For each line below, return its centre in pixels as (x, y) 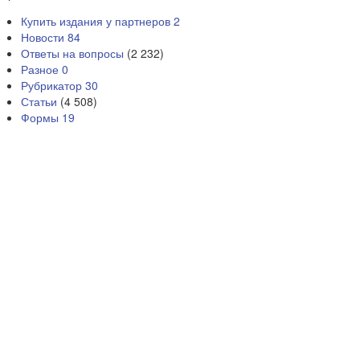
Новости (44, 37)
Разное (41, 69)
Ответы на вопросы (72, 53)
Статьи (39, 101)
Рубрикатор (53, 85)
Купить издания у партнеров (97, 21)
